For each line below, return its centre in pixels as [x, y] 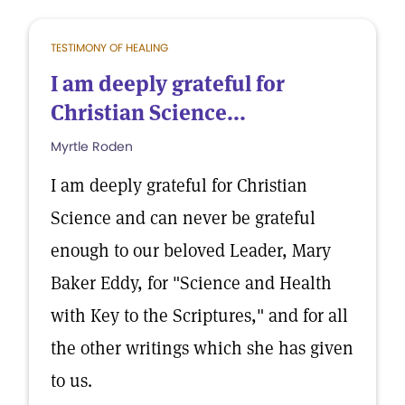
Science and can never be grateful [183, 218]
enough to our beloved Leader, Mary [191, 250]
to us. [71, 381]
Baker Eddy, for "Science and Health [191, 283]
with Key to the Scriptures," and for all [199, 316]
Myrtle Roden [92, 146]
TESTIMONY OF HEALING [109, 47]
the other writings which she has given [202, 348]
